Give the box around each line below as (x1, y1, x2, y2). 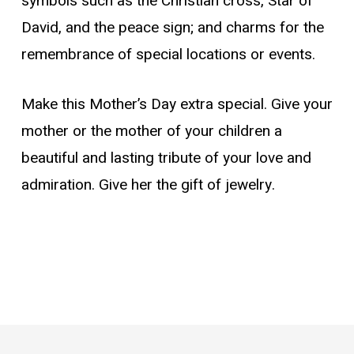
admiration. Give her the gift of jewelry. (21, 173, 275, 196)
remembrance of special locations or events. (21, 43, 315, 66)
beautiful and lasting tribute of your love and (21, 146, 311, 169)
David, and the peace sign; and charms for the (21, 17, 324, 40)
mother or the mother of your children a (21, 119, 282, 142)
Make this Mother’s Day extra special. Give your (21, 92, 333, 115)
